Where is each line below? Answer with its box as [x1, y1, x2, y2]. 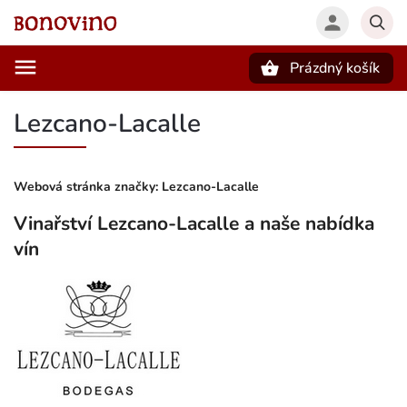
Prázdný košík [290, 58, 380, 78]
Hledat [80, 92, 127, 107]
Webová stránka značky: [14, 178, 162, 195]
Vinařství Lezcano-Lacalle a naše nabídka [14, 211, 374, 237]
